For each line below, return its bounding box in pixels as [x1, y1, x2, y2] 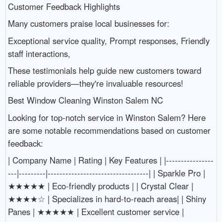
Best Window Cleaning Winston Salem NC [7, 94, 163, 107]
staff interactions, [7, 47, 70, 59]
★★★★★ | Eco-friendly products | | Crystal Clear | [7, 180, 193, 192]
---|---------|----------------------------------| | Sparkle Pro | [7, 167, 205, 179]
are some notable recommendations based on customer [7, 124, 211, 136]
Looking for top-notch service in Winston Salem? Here [7, 111, 206, 123]
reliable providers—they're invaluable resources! [7, 77, 183, 89]
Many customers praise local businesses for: [7, 17, 169, 30]
